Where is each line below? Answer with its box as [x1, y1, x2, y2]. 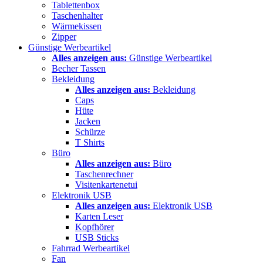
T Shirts [75, 137, 104, 147]
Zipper [52, 31, 76, 42]
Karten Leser [75, 211, 123, 221]
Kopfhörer [75, 221, 114, 232]
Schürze [75, 126, 105, 137]
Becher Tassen [52, 63, 106, 73]
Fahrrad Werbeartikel [52, 242, 130, 253]
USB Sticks [75, 232, 119, 242]
